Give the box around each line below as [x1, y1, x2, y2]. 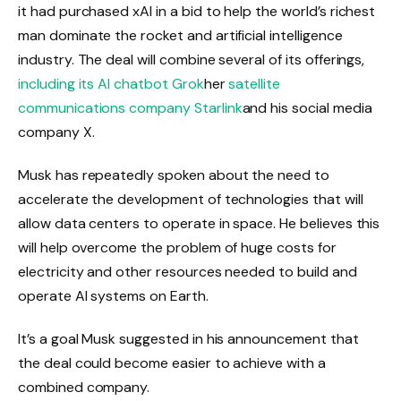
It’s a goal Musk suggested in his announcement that [18, 328, 359, 348]
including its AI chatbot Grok [18, 74, 204, 93]
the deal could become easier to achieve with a [18, 353, 326, 372]
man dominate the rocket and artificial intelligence [18, 26, 343, 45]
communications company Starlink [18, 98, 243, 117]
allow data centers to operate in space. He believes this [18, 213, 380, 233]
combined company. [18, 377, 150, 397]
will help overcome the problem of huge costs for [18, 237, 337, 257]
